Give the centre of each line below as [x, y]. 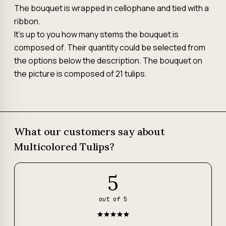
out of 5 [113, 199]
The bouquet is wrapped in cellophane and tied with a [111, 8]
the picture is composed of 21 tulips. [80, 74]
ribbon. [27, 21]
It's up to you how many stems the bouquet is [96, 34]
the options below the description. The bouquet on [108, 61]
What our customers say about [90, 131]
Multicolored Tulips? [64, 147]
